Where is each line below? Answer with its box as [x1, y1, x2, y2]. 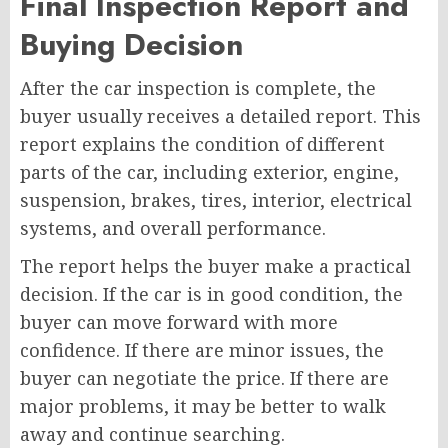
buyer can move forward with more [20, 309, 338, 334]
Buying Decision [20, 22, 243, 66]
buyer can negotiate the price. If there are [20, 365, 389, 390]
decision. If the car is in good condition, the [20, 281, 403, 306]
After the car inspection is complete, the [20, 75, 376, 100]
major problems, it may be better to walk [20, 393, 386, 418]
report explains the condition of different [20, 131, 385, 156]
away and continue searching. [20, 421, 285, 446]
